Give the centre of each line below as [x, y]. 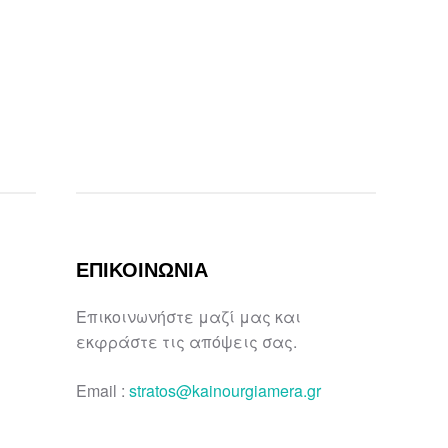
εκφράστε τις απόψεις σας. [186, 341]
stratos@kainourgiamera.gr [225, 390]
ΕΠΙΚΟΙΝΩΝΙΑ [142, 270]
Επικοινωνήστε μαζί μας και [188, 316]
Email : [102, 390]
